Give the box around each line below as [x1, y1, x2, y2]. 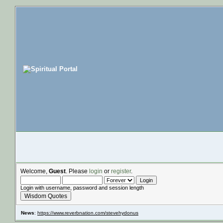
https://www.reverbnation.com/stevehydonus [37, 210, 138, 216]
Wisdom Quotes [24, 193, 67, 199]
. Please [66, 168, 89, 174]
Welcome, [20, 168, 49, 174]
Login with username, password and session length [20, 185, 144, 191]
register [111, 168, 131, 174]
